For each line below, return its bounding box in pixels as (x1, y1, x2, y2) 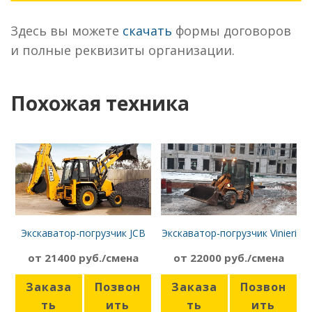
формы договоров (172, 22, 291, 39)
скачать (123, 22, 172, 39)
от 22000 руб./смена (173, 250, 284, 265)
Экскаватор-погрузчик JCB (21, 226, 146, 240)
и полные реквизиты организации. (10, 42, 235, 58)
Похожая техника (10, 90, 189, 116)
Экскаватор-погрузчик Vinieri (161, 226, 297, 240)
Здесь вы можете (10, 22, 123, 39)
